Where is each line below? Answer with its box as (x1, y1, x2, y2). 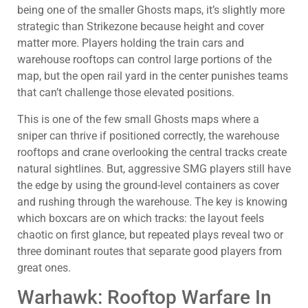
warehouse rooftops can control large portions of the (17, 53, 272, 67)
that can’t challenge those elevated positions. (17, 86, 234, 100)
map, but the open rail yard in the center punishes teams (17, 69, 288, 83)
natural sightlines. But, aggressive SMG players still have (17, 162, 291, 175)
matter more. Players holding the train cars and (17, 36, 244, 50)
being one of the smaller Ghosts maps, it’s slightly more (17, 3, 285, 17)
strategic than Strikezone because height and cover (17, 20, 264, 34)
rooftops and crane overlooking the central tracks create (17, 145, 287, 159)
